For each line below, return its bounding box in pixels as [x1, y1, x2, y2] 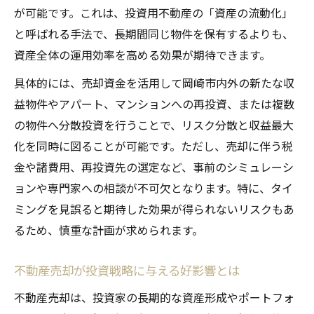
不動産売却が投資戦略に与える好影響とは [14, 261, 240, 280]
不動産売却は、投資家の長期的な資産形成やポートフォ [14, 289, 294, 306]
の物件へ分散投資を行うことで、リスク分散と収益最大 [14, 116, 294, 134]
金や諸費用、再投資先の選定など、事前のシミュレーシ [14, 158, 294, 176]
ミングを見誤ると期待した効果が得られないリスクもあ [14, 200, 294, 218]
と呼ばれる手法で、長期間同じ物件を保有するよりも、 [14, 25, 294, 43]
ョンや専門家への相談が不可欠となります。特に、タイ [14, 179, 293, 197]
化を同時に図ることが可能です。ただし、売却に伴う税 [14, 137, 293, 155]
